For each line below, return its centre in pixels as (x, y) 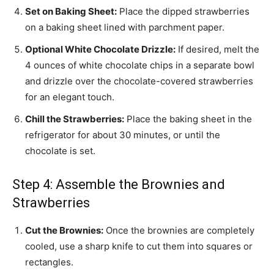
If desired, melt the (217, 50)
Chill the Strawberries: (75, 119)
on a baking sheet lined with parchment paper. (125, 28)
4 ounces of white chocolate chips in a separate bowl (140, 65)
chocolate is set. (60, 151)
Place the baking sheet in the (188, 119)
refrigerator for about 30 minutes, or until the (123, 135)
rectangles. (49, 262)
